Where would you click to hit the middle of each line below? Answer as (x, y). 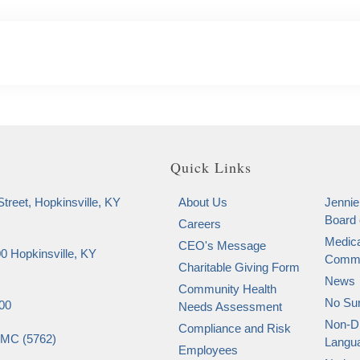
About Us (203, 202)
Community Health (227, 289)
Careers (200, 224)
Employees (208, 350)
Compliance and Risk (235, 329)
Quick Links (211, 168)
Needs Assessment (230, 307)
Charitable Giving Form (239, 268)
